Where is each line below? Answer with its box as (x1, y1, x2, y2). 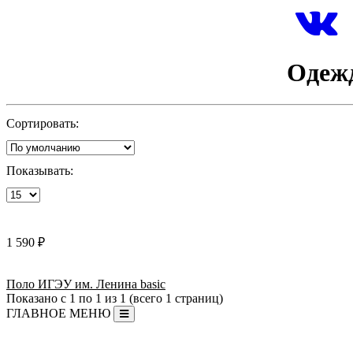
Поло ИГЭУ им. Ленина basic (6, 277, 165, 292)
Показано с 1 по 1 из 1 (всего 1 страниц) (6, 292, 223, 306)
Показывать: (6, 164, 73, 178)
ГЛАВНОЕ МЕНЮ (6, 307, 110, 321)
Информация (6, 336, 67, 349)
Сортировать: (6, 117, 79, 131)
